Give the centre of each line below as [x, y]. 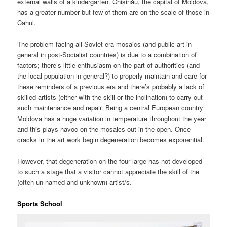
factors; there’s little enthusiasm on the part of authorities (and [109, 65]
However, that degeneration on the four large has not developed [110, 161]
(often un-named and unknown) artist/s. [75, 182]
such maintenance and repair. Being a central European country [110, 107]
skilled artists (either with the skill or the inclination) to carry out [110, 97]
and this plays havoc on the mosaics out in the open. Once [104, 129]
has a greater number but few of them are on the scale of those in [113, 12]
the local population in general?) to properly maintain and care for [112, 75]
